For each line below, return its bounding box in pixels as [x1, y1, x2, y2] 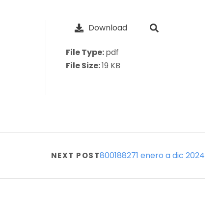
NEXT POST [51, 150, 100, 161]
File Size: [65, 60, 102, 71]
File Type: [65, 47, 106, 58]
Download [88, 22, 127, 33]
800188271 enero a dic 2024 [100, 150, 205, 161]
